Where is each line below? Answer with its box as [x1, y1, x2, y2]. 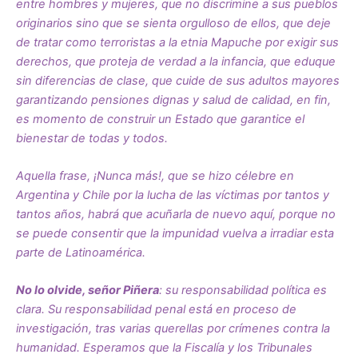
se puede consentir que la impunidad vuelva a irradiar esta [16, 226, 334, 241]
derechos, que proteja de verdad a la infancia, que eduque [16, 54, 336, 69]
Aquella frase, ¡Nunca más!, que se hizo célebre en [16, 169, 294, 184]
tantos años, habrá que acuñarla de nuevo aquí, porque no [16, 207, 336, 222]
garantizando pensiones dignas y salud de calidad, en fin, [16, 92, 331, 107]
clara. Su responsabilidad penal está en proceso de [16, 302, 296, 317]
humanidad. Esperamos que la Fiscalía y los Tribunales [16, 340, 312, 356]
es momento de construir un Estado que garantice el [16, 111, 304, 126]
